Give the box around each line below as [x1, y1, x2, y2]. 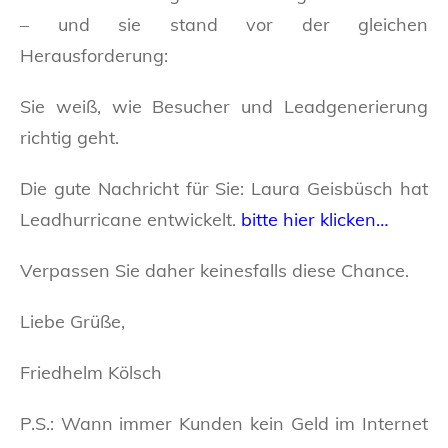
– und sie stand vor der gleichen [20, 12, 428, 36]
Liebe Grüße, [20, 309, 125, 333]
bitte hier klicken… [241, 207, 388, 231]
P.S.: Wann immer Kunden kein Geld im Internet [20, 411, 428, 435]
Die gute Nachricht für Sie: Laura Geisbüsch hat [20, 176, 428, 200]
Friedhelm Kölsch [20, 360, 162, 384]
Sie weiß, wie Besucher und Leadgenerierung [20, 94, 428, 118]
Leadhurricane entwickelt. [20, 207, 241, 231]
